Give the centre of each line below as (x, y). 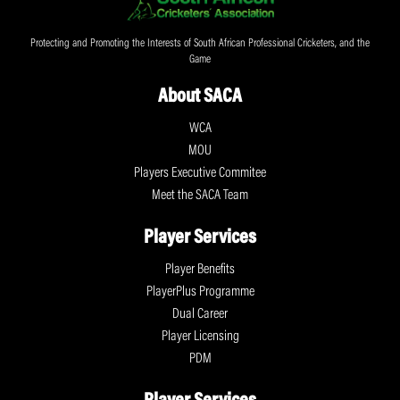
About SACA (200, 97)
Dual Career (200, 314)
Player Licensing (200, 336)
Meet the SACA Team (200, 195)
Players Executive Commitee (200, 173)
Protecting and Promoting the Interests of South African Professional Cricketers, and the (200, 44)
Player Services (200, 238)
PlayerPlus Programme (200, 292)
